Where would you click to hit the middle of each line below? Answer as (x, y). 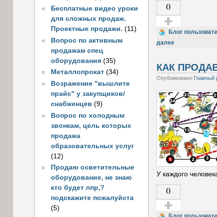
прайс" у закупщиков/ (88, 94)
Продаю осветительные (92, 168)
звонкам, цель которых (91, 125)
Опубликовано (175, 78)
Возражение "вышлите (90, 84)
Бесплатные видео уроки (94, 8)
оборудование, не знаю (91, 178)
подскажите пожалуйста (92, 198)
